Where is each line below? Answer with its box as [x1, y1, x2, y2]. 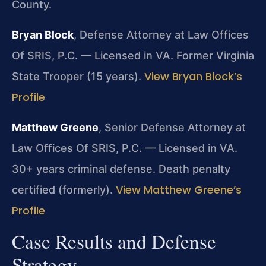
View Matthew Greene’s [116, 182, 242, 198]
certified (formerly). [12, 183, 116, 197]
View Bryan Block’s [144, 69, 242, 84]
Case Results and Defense [12, 227, 216, 254]
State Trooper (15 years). [12, 70, 144, 83]
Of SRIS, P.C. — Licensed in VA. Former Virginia [12, 49, 254, 62]
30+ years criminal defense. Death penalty [12, 163, 230, 176]
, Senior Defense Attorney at [99, 121, 246, 134]
